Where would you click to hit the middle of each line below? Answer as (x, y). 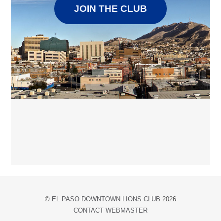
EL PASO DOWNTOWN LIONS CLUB (106, 199)
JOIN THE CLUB (110, 9)
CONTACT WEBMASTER (110, 211)
